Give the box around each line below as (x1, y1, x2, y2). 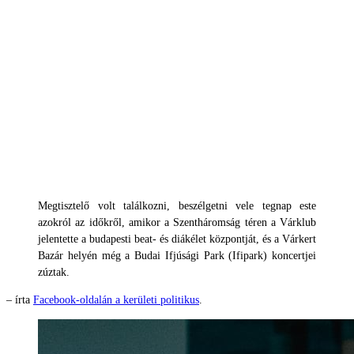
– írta (6, 293, 33, 306)
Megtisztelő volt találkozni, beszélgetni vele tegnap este (38, 199, 316, 212)
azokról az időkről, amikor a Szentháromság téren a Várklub (38, 216, 316, 228)
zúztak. (38, 265, 70, 278)
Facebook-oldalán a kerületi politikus (33, 293, 199, 306)
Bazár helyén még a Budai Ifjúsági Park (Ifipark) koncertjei (38, 249, 316, 262)
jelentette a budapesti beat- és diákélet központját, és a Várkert (38, 232, 316, 245)
